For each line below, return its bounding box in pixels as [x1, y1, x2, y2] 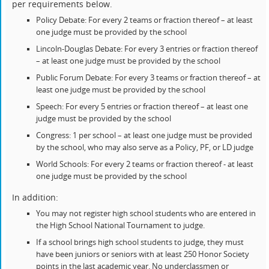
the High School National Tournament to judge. [36, 220, 205, 231]
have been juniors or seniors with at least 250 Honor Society [36, 249, 250, 260]
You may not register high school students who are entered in [36, 208, 256, 219]
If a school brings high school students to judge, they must [36, 237, 244, 248]
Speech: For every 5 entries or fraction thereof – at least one [36, 101, 249, 112]
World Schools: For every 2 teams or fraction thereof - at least [36, 159, 254, 170]
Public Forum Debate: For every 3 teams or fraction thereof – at [36, 73, 261, 83]
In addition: [12, 192, 59, 204]
